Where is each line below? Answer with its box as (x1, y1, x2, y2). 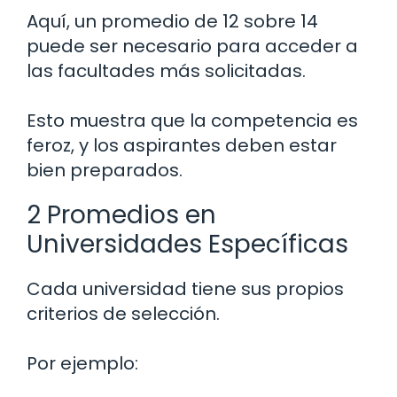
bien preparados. (27, 158, 183, 183)
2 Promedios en (27, 198, 216, 233)
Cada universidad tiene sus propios (27, 276, 344, 302)
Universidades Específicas (27, 227, 348, 262)
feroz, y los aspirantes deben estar (27, 133, 337, 159)
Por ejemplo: (27, 351, 138, 377)
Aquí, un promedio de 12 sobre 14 (27, 9, 318, 35)
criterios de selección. (27, 301, 220, 327)
